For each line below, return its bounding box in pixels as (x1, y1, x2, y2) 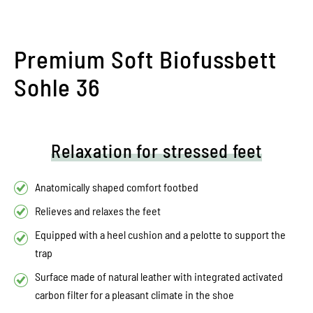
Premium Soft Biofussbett (14, 44, 277, 74)
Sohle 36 (14, 72, 101, 102)
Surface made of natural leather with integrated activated (35, 270, 283, 284)
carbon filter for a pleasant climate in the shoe (35, 288, 234, 302)
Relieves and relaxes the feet (35, 204, 161, 218)
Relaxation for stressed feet (50, 140, 263, 162)
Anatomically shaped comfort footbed (35, 180, 198, 194)
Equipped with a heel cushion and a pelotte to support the (35, 228, 286, 242)
